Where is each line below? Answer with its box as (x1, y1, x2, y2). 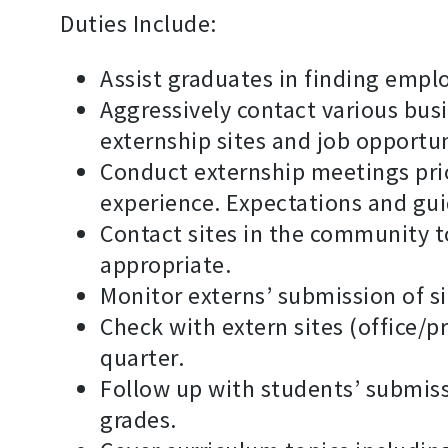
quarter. (100, 342, 184, 374)
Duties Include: (60, 8, 217, 40)
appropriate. (100, 249, 231, 281)
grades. (100, 404, 177, 436)
